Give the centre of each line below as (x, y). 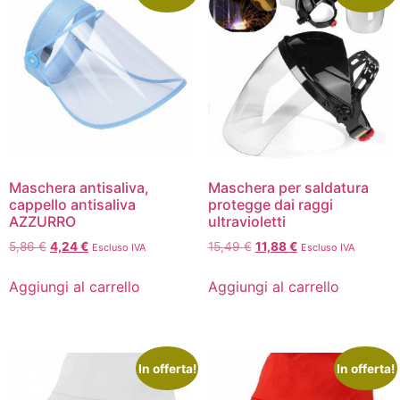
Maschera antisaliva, (79, 187)
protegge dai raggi (270, 204)
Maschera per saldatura (288, 187)
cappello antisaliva (72, 204)
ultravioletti (246, 221)
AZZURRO (42, 221)
